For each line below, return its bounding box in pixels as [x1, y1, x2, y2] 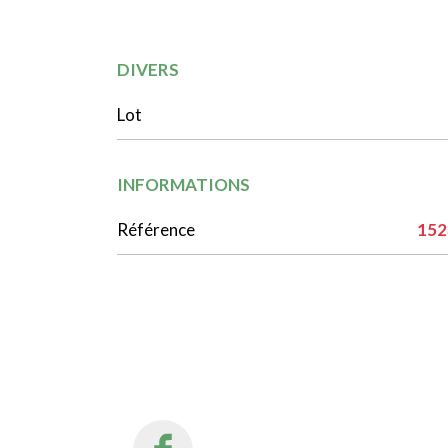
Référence [117, 218, 195, 240]
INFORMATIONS [117, 173, 250, 195]
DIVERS [117, 58, 179, 80]
